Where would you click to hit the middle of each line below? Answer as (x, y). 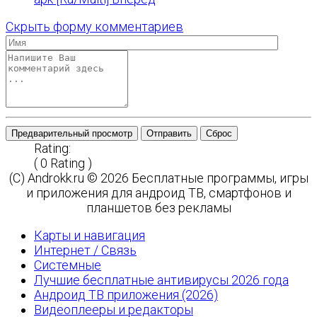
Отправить (169, 133)
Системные (68, 265)
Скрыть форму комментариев (94, 27)
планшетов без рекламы (158, 208)
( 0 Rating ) (63, 163)
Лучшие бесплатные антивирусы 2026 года (161, 280)
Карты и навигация (90, 235)
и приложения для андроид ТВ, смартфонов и (158, 193)
